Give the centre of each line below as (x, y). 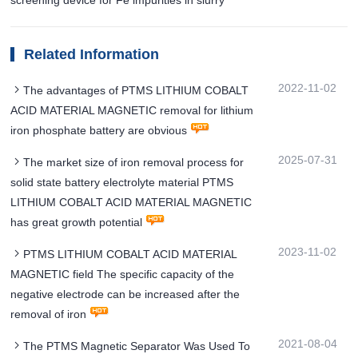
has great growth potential (77, 222)
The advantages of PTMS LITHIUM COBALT (136, 90)
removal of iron (49, 314)
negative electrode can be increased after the (125, 294)
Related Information (92, 54)
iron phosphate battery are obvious (99, 130)
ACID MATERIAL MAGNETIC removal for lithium (132, 110)
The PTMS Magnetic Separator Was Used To (137, 346)
